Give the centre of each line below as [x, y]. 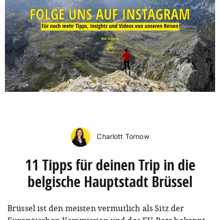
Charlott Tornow [122, 136]
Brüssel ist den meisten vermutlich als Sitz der [96, 208]
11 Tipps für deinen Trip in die [110, 165]
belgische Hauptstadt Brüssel [110, 181]
